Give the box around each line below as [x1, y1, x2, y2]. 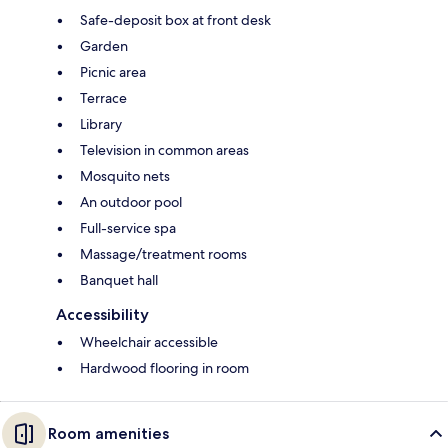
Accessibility [56, 304, 149, 324]
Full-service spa [80, 218, 176, 237]
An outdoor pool [80, 192, 182, 211]
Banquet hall [80, 270, 158, 289]
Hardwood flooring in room [80, 358, 249, 377]
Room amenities [48, 423, 169, 443]
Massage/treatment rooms [80, 244, 247, 263]
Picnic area [80, 62, 146, 81]
